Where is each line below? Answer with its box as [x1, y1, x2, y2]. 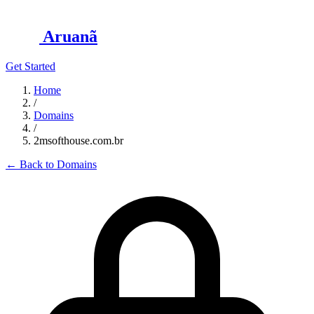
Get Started [6, 60, 55, 72]
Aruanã [43, 27, 97, 46]
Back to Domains [17, 158, 97, 170]
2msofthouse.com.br [34, 134, 123, 146]
